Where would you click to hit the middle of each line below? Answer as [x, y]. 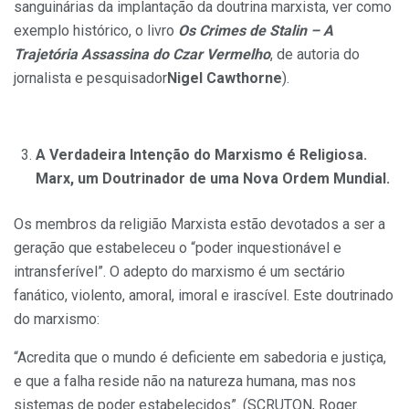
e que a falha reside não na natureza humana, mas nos [185, 382]
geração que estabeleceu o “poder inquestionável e [178, 248]
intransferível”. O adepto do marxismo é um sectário [179, 272]
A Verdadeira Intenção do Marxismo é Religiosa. [201, 155]
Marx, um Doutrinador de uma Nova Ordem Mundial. [213, 179]
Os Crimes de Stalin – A [256, 31]
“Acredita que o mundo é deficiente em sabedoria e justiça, [200, 358]
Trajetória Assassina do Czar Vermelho [142, 55]
